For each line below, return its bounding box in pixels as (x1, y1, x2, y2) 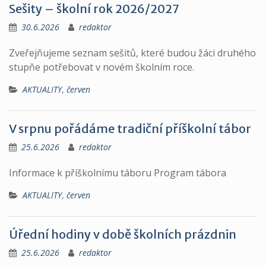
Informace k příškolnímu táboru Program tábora (9, 166, 226, 179)
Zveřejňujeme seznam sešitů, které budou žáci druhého (9, 46, 256, 59)
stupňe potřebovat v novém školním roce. (9, 61, 194, 74)
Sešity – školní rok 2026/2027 (9, 1, 179, 16)
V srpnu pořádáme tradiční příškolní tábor (9, 121, 251, 136)
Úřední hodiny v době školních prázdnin (9, 227, 236, 242)
